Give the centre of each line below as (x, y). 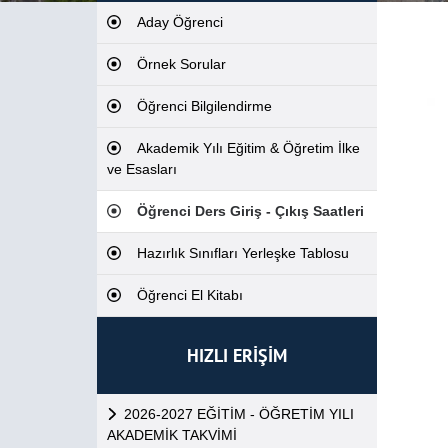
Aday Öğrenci (180, 22)
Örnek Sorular (181, 64)
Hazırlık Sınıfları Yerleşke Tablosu (243, 253)
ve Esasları (142, 169)
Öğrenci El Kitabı (190, 295)
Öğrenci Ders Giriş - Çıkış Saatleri (250, 211)
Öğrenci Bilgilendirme (204, 106)
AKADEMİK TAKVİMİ (172, 435)
